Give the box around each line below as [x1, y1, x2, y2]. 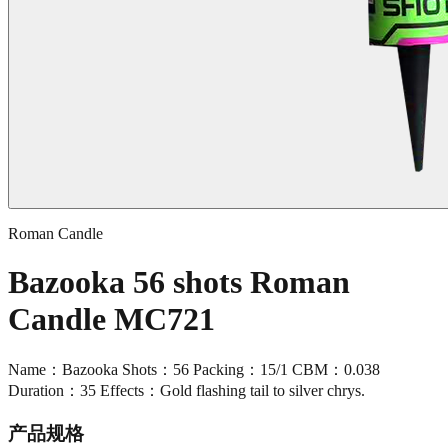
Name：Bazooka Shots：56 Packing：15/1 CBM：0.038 [8, 360, 380, 378]
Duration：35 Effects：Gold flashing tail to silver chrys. [8, 381, 365, 399]
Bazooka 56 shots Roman [8, 264, 350, 301]
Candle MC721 [8, 301, 215, 338]
